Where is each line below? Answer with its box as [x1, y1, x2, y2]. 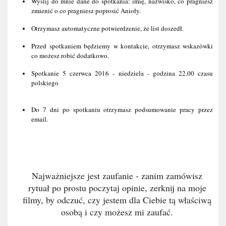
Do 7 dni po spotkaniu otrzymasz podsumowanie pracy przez [31, 105, 213, 114]
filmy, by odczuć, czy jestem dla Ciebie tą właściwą [23, 194, 211, 206]
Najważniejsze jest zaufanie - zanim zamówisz [32, 169, 202, 182]
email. [31, 115, 48, 124]
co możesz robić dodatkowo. [31, 51, 109, 60]
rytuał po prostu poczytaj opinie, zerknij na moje [28, 182, 206, 194]
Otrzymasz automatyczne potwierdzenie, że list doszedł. [31, 24, 184, 33]
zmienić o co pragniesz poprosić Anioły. [31, 6, 141, 15]
